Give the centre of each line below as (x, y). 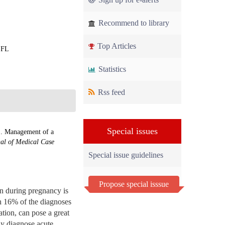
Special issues (132, 131)
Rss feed (110, 92)
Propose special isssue (134, 184)
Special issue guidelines (126, 155)
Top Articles (116, 46)
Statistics (111, 69)
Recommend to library (133, 23)
